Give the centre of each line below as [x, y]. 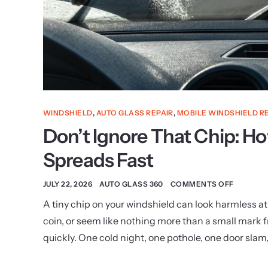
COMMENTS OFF [202, 184]
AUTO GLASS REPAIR [135, 112]
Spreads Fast [98, 160]
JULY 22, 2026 [68, 184]
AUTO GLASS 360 [131, 184]
